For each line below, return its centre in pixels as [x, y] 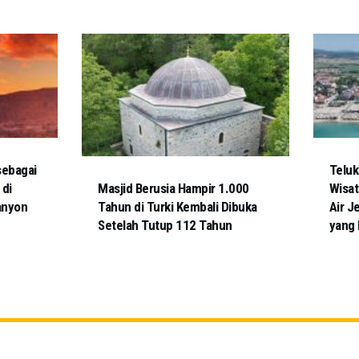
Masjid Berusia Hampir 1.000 [173, 189]
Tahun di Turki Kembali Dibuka [177, 207]
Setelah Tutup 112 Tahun [165, 226]
